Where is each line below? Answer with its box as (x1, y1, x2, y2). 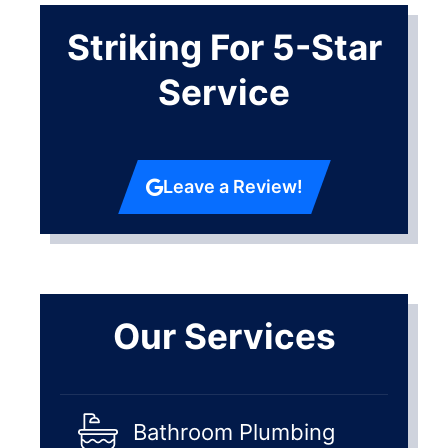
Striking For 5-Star (66, 25, 382, 68)
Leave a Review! (162, 175, 303, 197)
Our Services (112, 314, 336, 357)
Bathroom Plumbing (133, 419, 335, 446)
